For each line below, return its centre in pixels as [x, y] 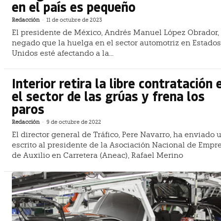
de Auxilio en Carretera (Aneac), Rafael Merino [97, 156]
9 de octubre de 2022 [74, 122]
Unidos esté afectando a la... [63, 53]
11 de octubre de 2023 [74, 20]
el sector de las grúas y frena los [108, 96]
